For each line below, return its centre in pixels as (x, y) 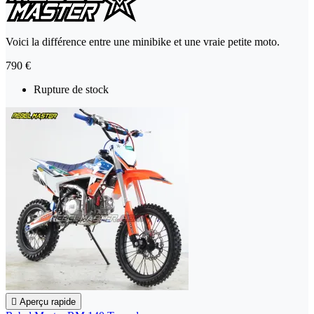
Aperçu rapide (48, 302)
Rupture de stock (71, 90)
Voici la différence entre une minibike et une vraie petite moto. (143, 42)
